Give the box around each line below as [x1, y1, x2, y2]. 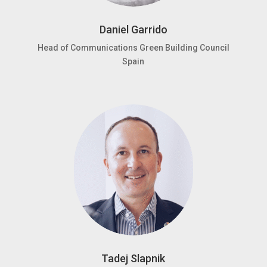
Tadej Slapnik [101, 252, 166, 265]
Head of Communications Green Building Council [37, 42, 229, 52]
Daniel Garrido [99, 23, 167, 36]
